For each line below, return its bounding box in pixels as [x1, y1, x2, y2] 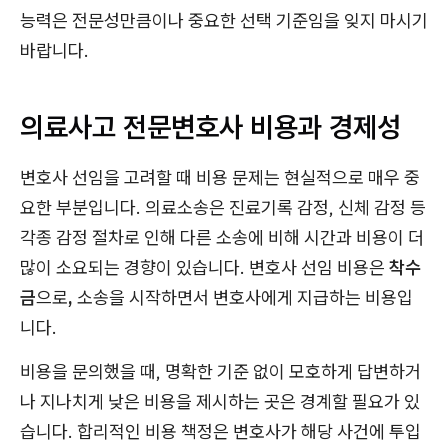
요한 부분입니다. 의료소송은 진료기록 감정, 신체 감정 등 [20, 195, 426, 219]
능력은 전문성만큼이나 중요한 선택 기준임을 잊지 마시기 [20, 8, 428, 32]
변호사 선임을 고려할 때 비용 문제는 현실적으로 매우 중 [20, 165, 420, 189]
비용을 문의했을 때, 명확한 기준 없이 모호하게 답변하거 [20, 359, 421, 383]
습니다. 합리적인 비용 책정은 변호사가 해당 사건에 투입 [20, 419, 421, 443]
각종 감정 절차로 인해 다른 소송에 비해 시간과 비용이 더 [20, 225, 424, 249]
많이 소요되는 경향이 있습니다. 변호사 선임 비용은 [20, 255, 389, 279]
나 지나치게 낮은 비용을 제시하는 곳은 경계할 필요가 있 [20, 389, 420, 413]
